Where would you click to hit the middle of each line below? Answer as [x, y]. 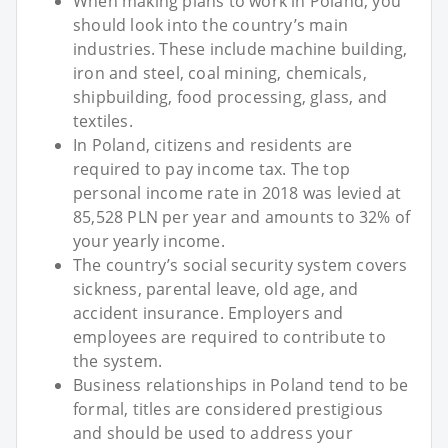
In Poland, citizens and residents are [213, 144]
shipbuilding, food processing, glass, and [230, 96]
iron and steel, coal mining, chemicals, [220, 72]
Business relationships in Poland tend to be [241, 384]
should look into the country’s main [210, 24]
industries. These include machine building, [240, 48]
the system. [118, 360]
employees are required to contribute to [229, 336]
